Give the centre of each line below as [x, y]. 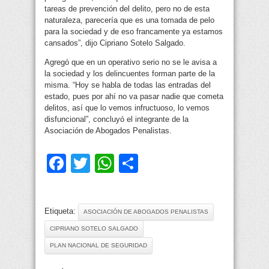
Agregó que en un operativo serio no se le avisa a [131, 62]
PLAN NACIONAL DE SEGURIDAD [98, 246]
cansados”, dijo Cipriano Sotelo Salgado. [115, 43]
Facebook [109, 164]
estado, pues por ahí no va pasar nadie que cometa [134, 97]
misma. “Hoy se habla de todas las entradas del [128, 85]
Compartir [181, 164]
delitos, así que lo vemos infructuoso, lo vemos [127, 108]
